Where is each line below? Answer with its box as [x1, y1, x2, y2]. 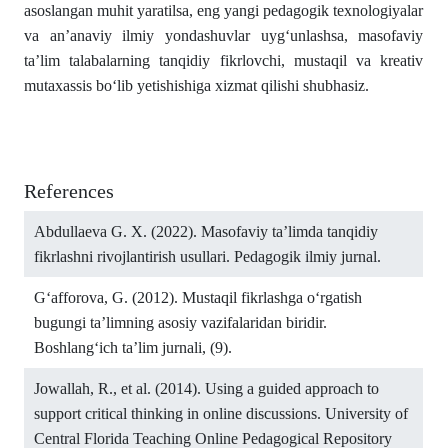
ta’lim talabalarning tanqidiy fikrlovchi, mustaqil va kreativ [24, 52, 424, 69]
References [24, 180, 114, 202]
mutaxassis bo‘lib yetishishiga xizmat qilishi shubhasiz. [24, 77, 369, 94]
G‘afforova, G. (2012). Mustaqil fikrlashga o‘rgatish [34, 289, 362, 306]
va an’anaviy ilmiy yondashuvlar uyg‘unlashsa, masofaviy [24, 27, 424, 44]
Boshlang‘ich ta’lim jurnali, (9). [34, 339, 232, 356]
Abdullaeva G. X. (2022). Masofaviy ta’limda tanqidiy [34, 223, 378, 240]
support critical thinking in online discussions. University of [34, 405, 408, 422]
